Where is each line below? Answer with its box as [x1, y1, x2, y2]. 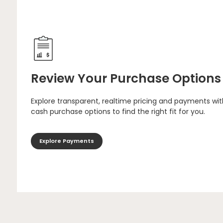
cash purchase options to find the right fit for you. [31, 106, 205, 116]
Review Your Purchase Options [31, 69, 221, 87]
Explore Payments [39, 137, 94, 145]
